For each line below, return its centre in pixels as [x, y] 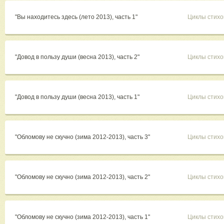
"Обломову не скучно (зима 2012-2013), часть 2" [83, 177]
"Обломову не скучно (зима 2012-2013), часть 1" [83, 217]
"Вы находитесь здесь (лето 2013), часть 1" [77, 17]
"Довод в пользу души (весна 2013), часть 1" [78, 97]
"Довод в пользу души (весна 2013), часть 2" [78, 57]
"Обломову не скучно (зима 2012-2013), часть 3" [83, 137]
